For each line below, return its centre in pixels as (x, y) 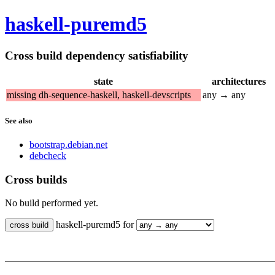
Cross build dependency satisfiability (97, 55)
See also (19, 120)
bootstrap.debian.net (68, 144)
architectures (239, 81)
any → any (224, 95)
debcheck (48, 155)
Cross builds (36, 179)
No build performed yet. (52, 203)
